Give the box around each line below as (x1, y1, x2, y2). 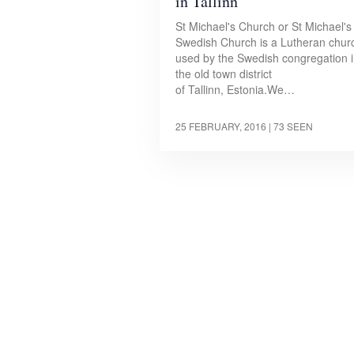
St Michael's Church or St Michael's (175, 17, 352, 34)
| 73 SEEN (269, 119, 313, 133)
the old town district (175, 65, 272, 81)
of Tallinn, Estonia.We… (175, 81, 295, 97)
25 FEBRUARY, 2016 (175, 119, 266, 133)
